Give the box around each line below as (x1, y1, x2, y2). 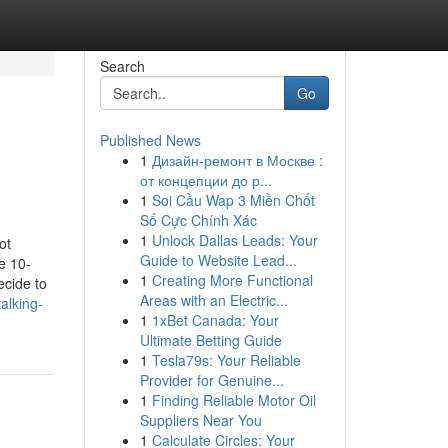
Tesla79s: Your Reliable (151, 350, 301, 370)
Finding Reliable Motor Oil (151, 390, 316, 410)
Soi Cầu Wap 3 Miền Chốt (151, 190, 315, 210)
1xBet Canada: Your (151, 310, 279, 330)
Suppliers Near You (139, 410, 262, 430)
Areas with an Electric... (139, 290, 288, 310)
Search (99, 56, 145, 76)
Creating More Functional (151, 270, 313, 290)
